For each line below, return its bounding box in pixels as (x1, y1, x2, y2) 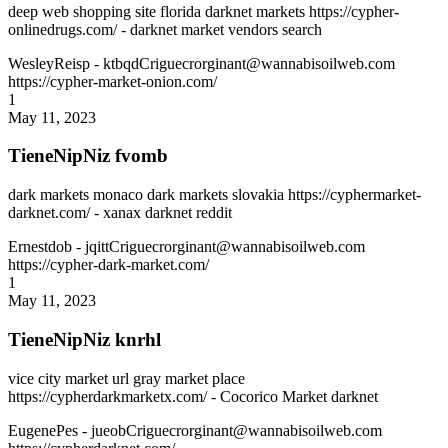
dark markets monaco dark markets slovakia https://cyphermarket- (8, 186, 421, 204)
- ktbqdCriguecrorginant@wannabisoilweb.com (94, 54, 395, 72)
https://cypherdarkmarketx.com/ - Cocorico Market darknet (8, 387, 378, 405)
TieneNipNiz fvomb (8, 145, 168, 167)
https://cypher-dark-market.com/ (8, 256, 209, 274)
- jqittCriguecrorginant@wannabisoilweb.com (76, 238, 365, 256)
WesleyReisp (8, 54, 94, 72)
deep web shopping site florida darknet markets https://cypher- (8, 2, 399, 20)
